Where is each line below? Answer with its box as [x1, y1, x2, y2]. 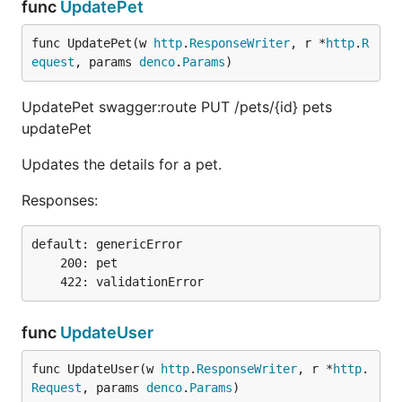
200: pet [31, 256, 60, 270]
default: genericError [31, 237, 182, 251]
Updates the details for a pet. [22, 155, 222, 173]
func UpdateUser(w [31, 362, 161, 376]
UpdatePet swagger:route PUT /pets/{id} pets [22, 98, 332, 116]
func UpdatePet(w [31, 36, 153, 50]
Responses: [22, 191, 98, 209]
